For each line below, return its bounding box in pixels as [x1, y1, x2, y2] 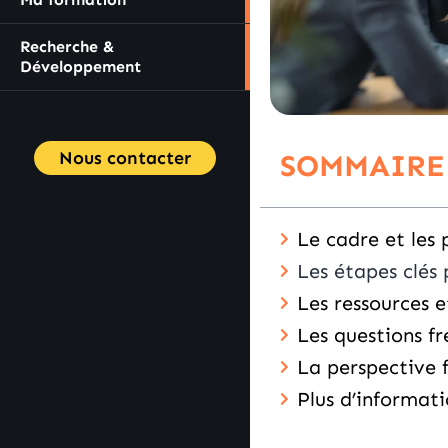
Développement [20, 57, 141, 77]
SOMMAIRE [280, 147, 445, 184]
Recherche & [20, 37, 115, 57]
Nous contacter [59, 147, 191, 170]
